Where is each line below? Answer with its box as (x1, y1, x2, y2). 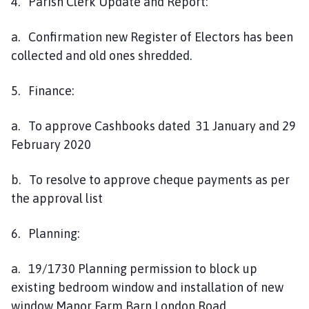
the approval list (11, 190, 103, 206)
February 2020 (11, 137, 91, 152)
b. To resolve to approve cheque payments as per (11, 172, 290, 187)
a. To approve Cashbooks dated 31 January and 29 (11, 118, 296, 133)
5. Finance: (11, 83, 74, 98)
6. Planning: (11, 226, 79, 241)
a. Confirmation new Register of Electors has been (11, 29, 293, 44)
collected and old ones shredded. (11, 48, 192, 63)
